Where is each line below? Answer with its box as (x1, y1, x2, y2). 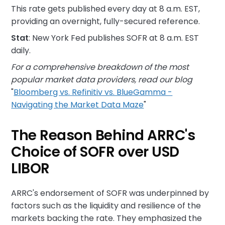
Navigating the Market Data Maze (11, 99, 144, 110)
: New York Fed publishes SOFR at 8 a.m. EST (29, 32, 199, 44)
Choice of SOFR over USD (11, 142, 179, 162)
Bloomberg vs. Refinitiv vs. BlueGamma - (14, 86, 173, 98)
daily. (11, 45, 31, 56)
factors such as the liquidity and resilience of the (11, 200, 201, 211)
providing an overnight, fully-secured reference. (11, 16, 200, 27)
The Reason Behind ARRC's (11, 126, 195, 145)
